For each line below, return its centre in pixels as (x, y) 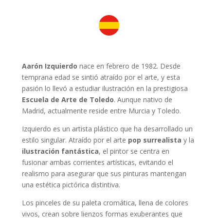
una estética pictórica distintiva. (71, 185)
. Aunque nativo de (143, 100)
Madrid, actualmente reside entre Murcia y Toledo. (101, 111)
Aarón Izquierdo (49, 66)
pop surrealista (154, 140)
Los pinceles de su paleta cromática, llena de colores (105, 203)
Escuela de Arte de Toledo (68, 100)
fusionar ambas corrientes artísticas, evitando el (97, 163)
